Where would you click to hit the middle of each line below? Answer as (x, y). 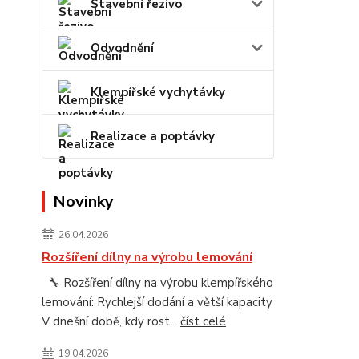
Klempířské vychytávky (158, 92)
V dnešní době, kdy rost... (111, 321)
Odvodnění (122, 48)
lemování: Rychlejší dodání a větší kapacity (157, 302)
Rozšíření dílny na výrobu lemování (147, 257)
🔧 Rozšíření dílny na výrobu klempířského (157, 283)
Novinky (83, 202)
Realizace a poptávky (153, 136)
